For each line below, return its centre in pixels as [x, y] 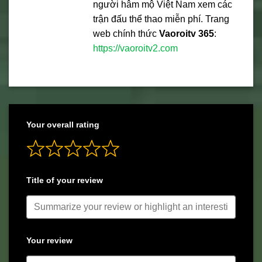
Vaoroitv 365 [187, 34]
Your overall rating [63, 125]
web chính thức [126, 34]
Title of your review [65, 180]
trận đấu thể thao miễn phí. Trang [161, 19]
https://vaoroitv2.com [135, 49]
